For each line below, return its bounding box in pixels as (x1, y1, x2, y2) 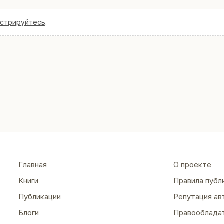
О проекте (173, 160, 212, 170)
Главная (18, 160, 47, 170)
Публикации (18, 192, 61, 202)
